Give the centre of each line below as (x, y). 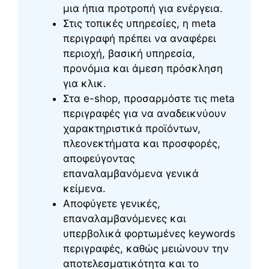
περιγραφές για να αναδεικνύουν (145, 114)
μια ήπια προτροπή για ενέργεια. (143, 9)
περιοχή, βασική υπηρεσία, (129, 54)
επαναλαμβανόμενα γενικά (131, 174)
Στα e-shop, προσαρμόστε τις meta (149, 99)
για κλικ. (85, 84)
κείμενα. (84, 189)
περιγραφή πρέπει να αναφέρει (140, 39)
